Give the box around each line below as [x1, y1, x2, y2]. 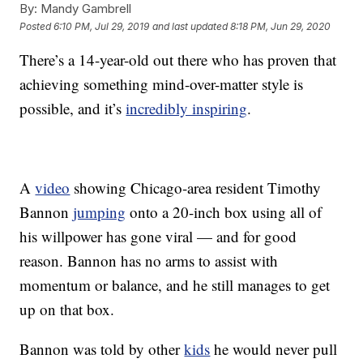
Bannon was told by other [19, 339, 185, 360]
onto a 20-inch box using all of [126, 202, 322, 223]
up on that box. [19, 299, 115, 320]
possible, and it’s [19, 98, 126, 119]
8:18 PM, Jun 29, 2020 [230, 19, 331, 32]
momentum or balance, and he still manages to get [19, 275, 331, 296]
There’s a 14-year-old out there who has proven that [19, 49, 337, 70]
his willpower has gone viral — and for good [19, 226, 297, 247]
